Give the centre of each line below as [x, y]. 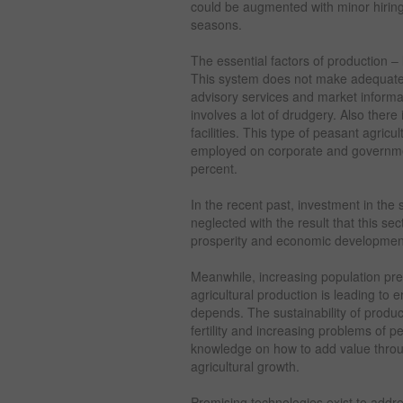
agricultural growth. [245, 366]
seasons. [216, 24]
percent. [214, 168]
